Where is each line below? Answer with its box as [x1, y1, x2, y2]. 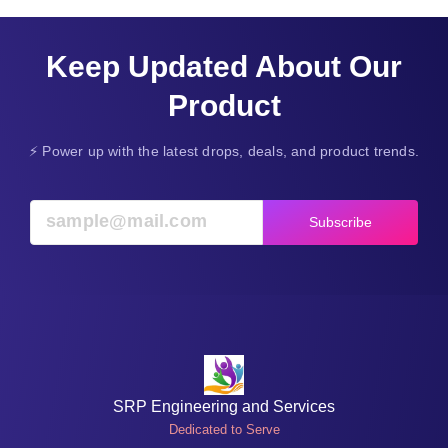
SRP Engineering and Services [113, 397, 335, 415]
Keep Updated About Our [46, 49, 402, 83]
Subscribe [308, 213, 373, 230]
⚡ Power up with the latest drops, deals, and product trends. [29, 142, 419, 159]
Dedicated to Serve [168, 421, 280, 437]
